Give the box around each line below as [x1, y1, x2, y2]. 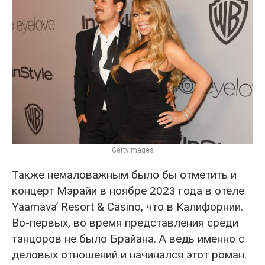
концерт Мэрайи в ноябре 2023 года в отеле [12, 183, 244, 198]
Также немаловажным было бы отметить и [12, 167, 237, 182]
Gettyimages [111, 146, 154, 154]
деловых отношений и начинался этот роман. [12, 247, 247, 261]
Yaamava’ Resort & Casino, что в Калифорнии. [12, 199, 243, 214]
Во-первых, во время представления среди [12, 215, 238, 230]
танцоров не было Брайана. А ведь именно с [12, 231, 244, 245]
